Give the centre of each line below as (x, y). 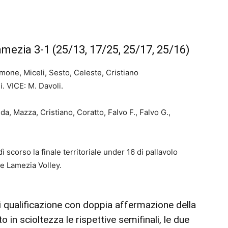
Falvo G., (155, 112)
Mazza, (27, 112)
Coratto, (92, 112)
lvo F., (128, 112)
